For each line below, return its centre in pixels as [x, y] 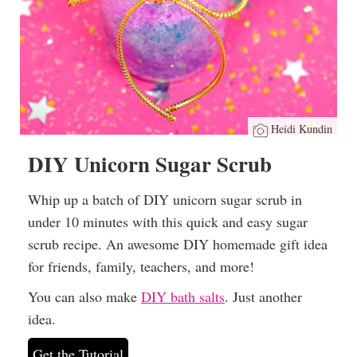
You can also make [84, 297]
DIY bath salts [183, 297]
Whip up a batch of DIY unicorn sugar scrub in [165, 200]
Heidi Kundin [302, 129]
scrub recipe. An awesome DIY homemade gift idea [178, 244]
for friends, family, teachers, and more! [141, 267]
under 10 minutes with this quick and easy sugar [168, 222]
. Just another [263, 297]
